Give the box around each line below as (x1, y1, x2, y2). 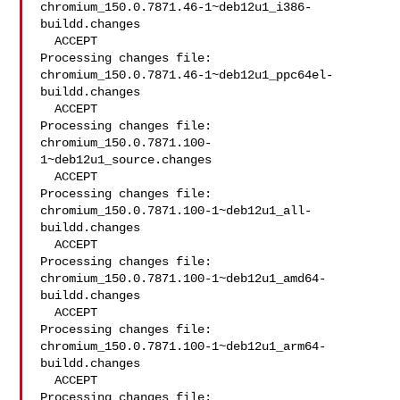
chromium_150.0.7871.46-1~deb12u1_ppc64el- (40, 68, 334, 82)
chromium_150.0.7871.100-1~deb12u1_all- (40, 204, 312, 218)
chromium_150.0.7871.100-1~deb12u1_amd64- (40, 271, 327, 286)
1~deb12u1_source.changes (40, 153, 212, 167)
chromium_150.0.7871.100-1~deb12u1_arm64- (40, 339, 327, 354)
